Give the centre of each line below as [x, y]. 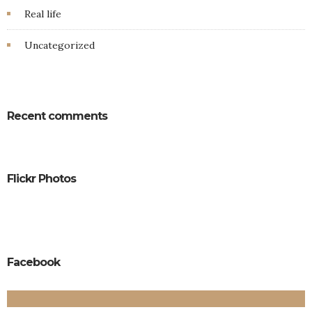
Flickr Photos [41, 178]
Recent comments [57, 116]
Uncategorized [60, 45]
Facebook [33, 262]
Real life [43, 14]
